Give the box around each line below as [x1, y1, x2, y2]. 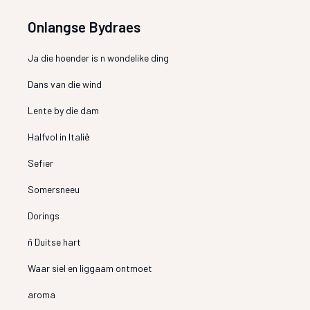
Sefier [28, 156, 54, 169]
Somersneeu [28, 183, 80, 195]
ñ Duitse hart [28, 235, 82, 248]
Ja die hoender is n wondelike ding [28, 51, 170, 64]
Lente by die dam [28, 104, 100, 116]
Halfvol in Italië [28, 130, 91, 143]
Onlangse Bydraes [28, 17, 141, 35]
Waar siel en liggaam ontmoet [28, 262, 153, 274]
